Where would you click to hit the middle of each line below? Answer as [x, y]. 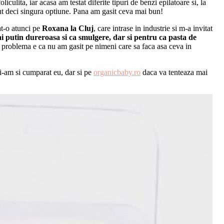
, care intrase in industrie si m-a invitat [153, 28]
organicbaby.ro [117, 72]
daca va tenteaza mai [174, 72]
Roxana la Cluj [67, 28]
